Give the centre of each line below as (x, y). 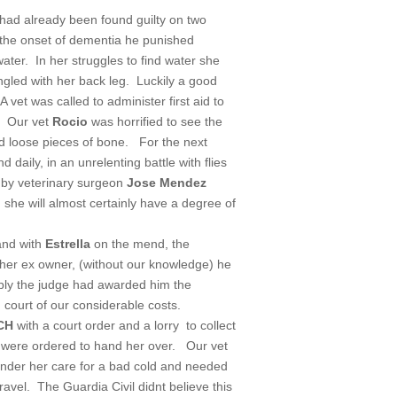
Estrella (68, 243)
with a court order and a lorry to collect (125, 325)
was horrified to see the (156, 121)
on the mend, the (140, 243)
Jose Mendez (167, 182)
